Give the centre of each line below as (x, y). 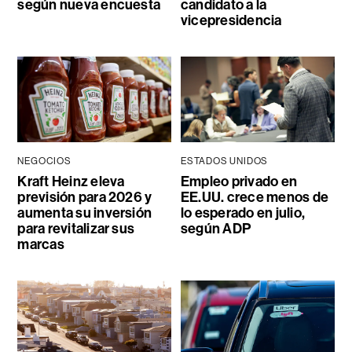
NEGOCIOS (44, 161)
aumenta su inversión (85, 213)
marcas (41, 245)
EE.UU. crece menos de (254, 198)
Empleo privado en (239, 182)
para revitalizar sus (76, 229)
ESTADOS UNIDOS (224, 161)
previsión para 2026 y (85, 198)
